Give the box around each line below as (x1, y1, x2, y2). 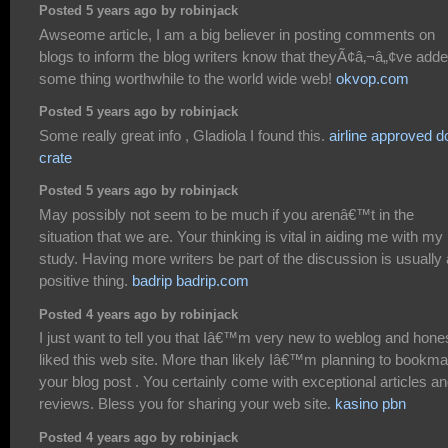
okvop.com (336, 69, 409, 87)
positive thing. (39, 271, 132, 289)
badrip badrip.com (132, 271, 249, 289)
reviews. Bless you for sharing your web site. (39, 394, 335, 412)
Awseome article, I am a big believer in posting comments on (39, 25, 435, 43)
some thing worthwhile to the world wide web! (39, 69, 336, 87)
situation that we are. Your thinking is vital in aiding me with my (39, 227, 443, 245)
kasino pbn (335, 394, 406, 412)
